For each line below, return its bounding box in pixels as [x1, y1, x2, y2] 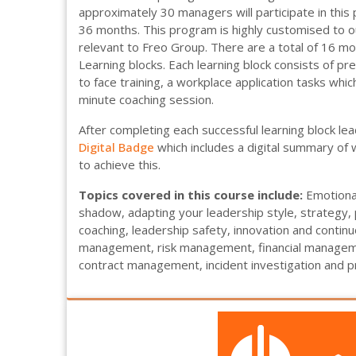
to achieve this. [79, 157, 161, 172]
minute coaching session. [79, 91, 214, 107]
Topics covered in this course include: [79, 187, 303, 203]
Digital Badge [79, 139, 154, 155]
